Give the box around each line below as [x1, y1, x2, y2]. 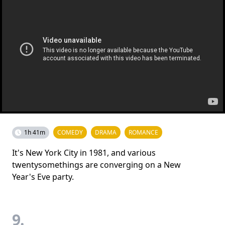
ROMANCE [129, 128, 158, 137]
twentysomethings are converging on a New [12, 159, 181, 170]
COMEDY [57, 128, 83, 137]
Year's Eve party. [12, 171, 74, 182]
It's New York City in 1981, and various [12, 147, 156, 158]
